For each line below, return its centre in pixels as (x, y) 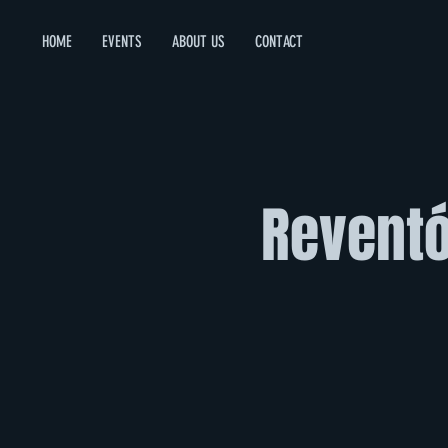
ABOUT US (198, 41)
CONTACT (279, 41)
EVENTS (122, 41)
